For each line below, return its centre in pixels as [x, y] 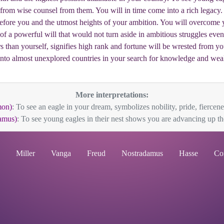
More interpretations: [112, 95]
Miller [25, 153]
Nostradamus [142, 153]
